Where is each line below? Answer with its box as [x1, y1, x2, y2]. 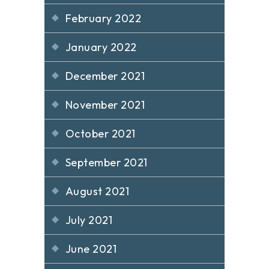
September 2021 [65, 155, 148, 169]
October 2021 [65, 126, 136, 141]
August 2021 [65, 184, 130, 198]
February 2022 [65, 11, 142, 25]
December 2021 [65, 68, 145, 83]
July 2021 [65, 213, 113, 227]
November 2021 [65, 97, 145, 112]
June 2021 [65, 241, 117, 256]
